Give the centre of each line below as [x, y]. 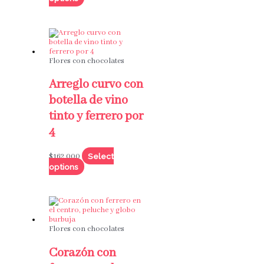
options [63, 166]
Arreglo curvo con [96, 85]
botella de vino [88, 100]
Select [100, 156]
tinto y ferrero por [96, 116]
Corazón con [82, 253]
